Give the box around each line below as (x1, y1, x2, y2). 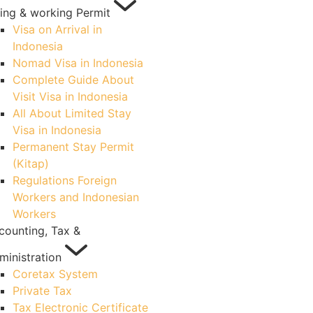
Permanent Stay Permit (13, 140, 134, 154)
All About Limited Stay (13, 106, 131, 120)
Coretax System (13, 267, 98, 281)
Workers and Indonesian (13, 190, 139, 204)
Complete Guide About (13, 73, 134, 87)
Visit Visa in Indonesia (13, 89, 128, 103)
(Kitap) (13, 156, 49, 170)
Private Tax (13, 284, 72, 298)
